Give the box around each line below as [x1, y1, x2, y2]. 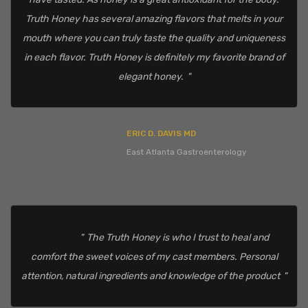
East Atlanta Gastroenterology [126, 147, 247, 157]
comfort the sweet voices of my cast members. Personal [30, 251, 278, 263]
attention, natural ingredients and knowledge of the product [21, 270, 280, 283]
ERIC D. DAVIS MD [126, 129, 196, 139]
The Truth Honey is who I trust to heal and [86, 232, 269, 244]
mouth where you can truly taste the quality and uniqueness [23, 32, 285, 45]
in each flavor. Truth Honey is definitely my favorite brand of [23, 52, 285, 64]
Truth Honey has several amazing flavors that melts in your [25, 13, 283, 25]
